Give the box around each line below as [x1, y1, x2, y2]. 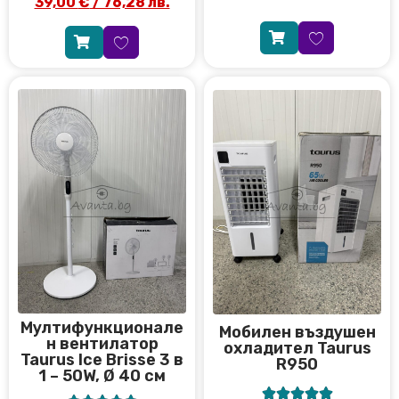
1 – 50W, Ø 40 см [38, 365, 166, 386]
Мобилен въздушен [218, 322, 376, 343]
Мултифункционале [20, 317, 183, 338]
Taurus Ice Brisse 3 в [20, 349, 183, 370]
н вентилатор [45, 333, 159, 354]
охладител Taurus [223, 338, 371, 359]
